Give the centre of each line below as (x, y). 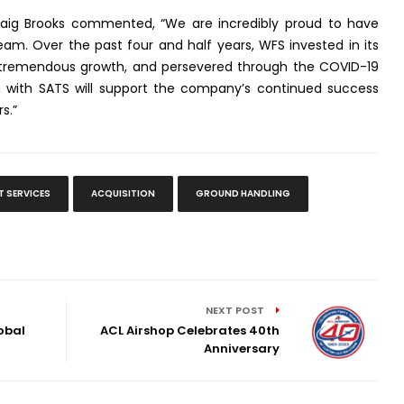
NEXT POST (237, 311)
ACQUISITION (123, 194)
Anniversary (242, 349)
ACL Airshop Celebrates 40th (190, 331)
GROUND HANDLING (243, 194)
